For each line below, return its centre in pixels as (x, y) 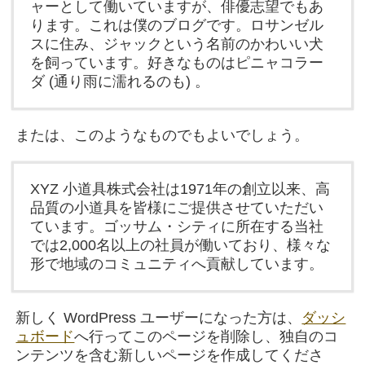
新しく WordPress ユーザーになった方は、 (159, 318)
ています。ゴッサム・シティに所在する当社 (177, 226)
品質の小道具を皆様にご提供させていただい (177, 208)
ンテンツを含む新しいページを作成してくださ (170, 355)
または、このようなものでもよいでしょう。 (163, 135)
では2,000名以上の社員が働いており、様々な (181, 245)
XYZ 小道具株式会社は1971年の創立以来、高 (180, 189)
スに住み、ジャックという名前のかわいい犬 (177, 44)
